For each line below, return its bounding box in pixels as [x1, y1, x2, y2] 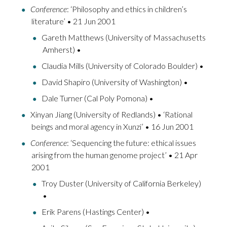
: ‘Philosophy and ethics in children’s [67, 4, 187, 14]
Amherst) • [43, 45, 81, 55]
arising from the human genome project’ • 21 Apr [31, 150, 198, 160]
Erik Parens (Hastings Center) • [42, 207, 150, 217]
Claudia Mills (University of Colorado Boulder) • [42, 61, 204, 71]
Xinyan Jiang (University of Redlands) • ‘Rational [30, 109, 193, 120]
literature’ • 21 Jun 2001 [31, 16, 116, 26]
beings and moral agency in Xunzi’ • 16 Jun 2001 [31, 122, 194, 132]
